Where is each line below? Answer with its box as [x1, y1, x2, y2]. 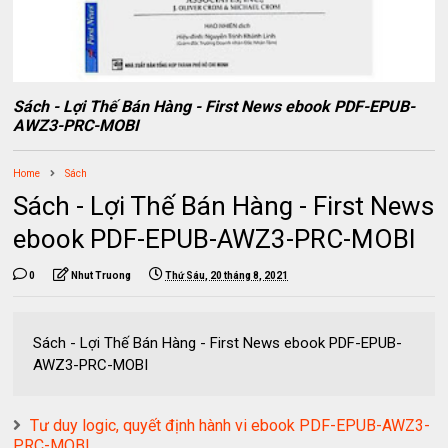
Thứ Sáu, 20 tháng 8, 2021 [165, 269, 289, 281]
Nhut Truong [71, 269, 132, 281]
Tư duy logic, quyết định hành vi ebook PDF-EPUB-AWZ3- [30, 415, 431, 435]
